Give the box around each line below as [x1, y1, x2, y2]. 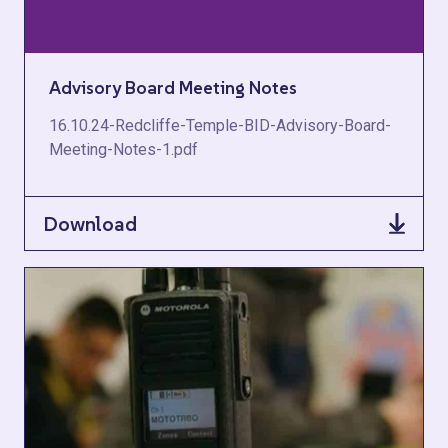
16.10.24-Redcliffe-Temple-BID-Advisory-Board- [49, 116, 391, 135]
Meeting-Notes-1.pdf [49, 140, 198, 159]
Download [43, 210, 137, 237]
